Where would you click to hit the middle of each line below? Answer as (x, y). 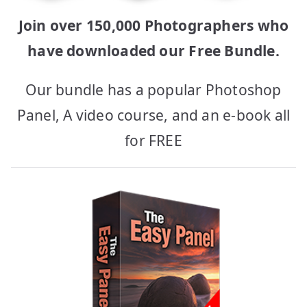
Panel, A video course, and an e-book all (153, 115)
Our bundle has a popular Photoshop (153, 89)
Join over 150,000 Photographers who (153, 25)
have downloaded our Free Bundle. (153, 50)
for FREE (153, 140)
